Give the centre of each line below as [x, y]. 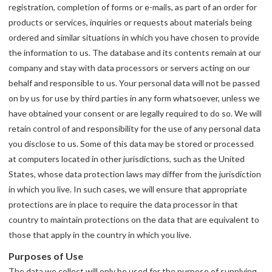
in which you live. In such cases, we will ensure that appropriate [128, 189]
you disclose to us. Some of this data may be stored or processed [131, 144]
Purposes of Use [46, 256]
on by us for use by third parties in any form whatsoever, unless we [134, 98]
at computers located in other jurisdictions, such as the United [127, 159]
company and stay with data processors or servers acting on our [130, 68]
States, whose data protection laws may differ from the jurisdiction [135, 174]
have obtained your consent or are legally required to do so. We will [135, 114]
